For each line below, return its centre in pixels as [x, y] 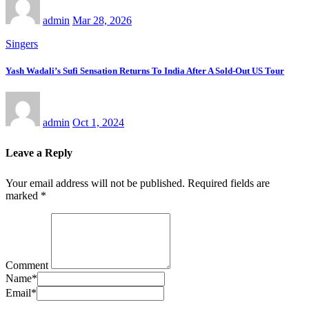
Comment [27, 265]
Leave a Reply [39, 152]
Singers [22, 43]
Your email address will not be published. [95, 183]
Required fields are [229, 183]
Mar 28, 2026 [102, 20]
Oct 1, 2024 [98, 122]
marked [23, 195]
